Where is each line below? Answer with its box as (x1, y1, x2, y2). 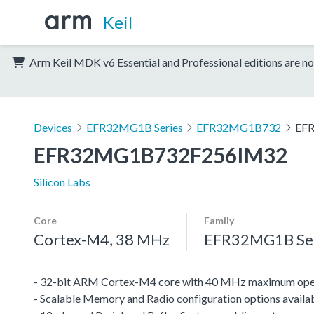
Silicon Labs (34, 175, 90, 189)
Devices (34, 120, 72, 134)
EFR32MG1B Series (86, 120, 183, 134)
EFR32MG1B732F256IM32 (34, 142, 287, 168)
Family (204, 214, 234, 226)
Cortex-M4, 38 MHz (34, 229, 170, 249)
